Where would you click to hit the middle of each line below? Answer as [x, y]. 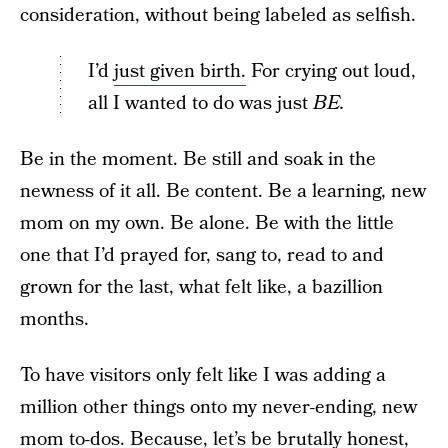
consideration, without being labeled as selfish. [218, 15]
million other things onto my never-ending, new [218, 407]
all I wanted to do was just [200, 103]
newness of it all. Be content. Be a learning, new [223, 191]
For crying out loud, [331, 71]
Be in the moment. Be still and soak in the [198, 159]
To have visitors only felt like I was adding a [203, 375]
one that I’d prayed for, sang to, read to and [202, 255]
